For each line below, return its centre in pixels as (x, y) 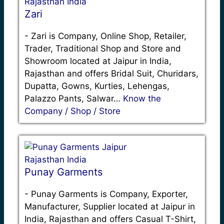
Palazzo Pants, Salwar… (74, 99)
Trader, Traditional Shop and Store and (103, 49)
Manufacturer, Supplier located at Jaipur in (110, 207)
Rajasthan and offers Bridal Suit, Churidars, (111, 74)
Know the (142, 99)
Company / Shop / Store (72, 111)
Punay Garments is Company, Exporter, (109, 194)
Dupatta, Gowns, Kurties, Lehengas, (97, 86)
